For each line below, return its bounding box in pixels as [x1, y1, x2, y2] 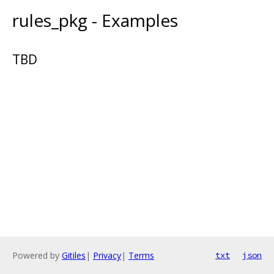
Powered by [12, 250, 62, 261]
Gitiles [62, 250, 86, 261]
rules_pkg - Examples [12, 8, 178, 32]
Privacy [93, 250, 121, 261]
